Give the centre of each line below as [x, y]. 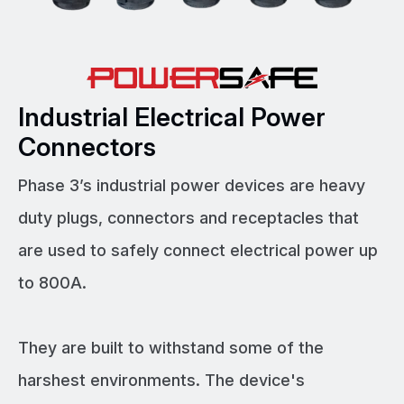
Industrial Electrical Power [172, 118]
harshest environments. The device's [161, 381]
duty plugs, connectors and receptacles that [188, 218]
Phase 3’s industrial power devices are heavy [192, 186]
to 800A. [52, 283]
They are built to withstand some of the [171, 348]
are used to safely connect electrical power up [198, 251]
